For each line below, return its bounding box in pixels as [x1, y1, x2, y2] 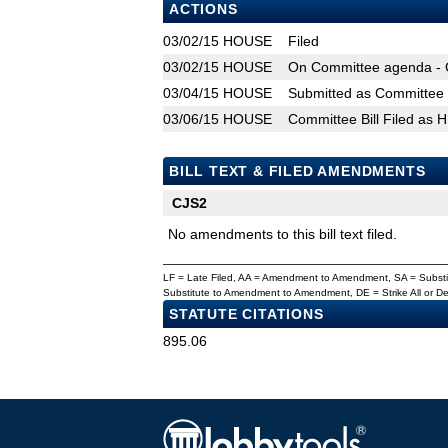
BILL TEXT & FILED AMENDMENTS [169, 163, 426, 180]
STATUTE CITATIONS [169, 306, 324, 323]
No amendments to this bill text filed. [168, 226, 397, 243]
